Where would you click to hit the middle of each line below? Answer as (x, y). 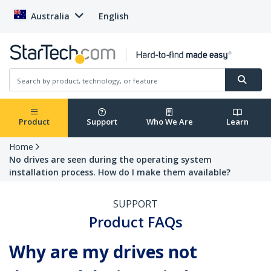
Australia (50, 16)
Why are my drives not (103, 252)
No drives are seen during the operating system (110, 160)
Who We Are (169, 122)
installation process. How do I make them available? (120, 172)
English (114, 16)
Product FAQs (135, 222)
